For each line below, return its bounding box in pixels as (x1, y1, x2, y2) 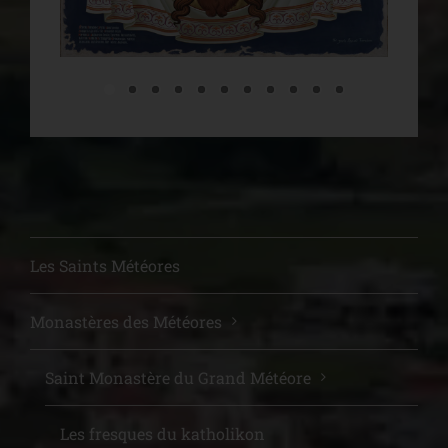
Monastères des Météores (30, 310, 222, 332)
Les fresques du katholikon (60, 422, 265, 444)
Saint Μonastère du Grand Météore (45, 366, 311, 388)
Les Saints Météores (30, 254, 180, 276)
